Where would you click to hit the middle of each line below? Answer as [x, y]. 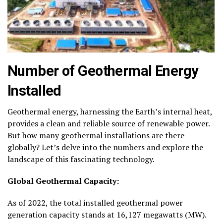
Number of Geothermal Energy [103, 71]
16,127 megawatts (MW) [161, 214]
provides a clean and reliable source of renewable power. [109, 123]
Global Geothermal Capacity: [63, 181]
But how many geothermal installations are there [96, 135]
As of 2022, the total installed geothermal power [95, 202]
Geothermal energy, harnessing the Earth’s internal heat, [110, 111]
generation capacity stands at [62, 214]
